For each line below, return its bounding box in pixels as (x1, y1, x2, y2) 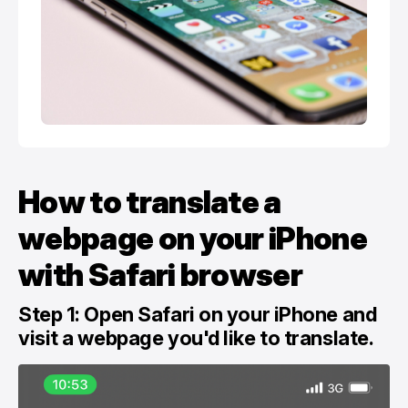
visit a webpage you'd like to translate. (18, 325, 374, 350)
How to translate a (18, 182, 281, 220)
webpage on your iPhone (18, 219, 368, 257)
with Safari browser (18, 255, 303, 293)
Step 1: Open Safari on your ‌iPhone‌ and (18, 301, 377, 326)
